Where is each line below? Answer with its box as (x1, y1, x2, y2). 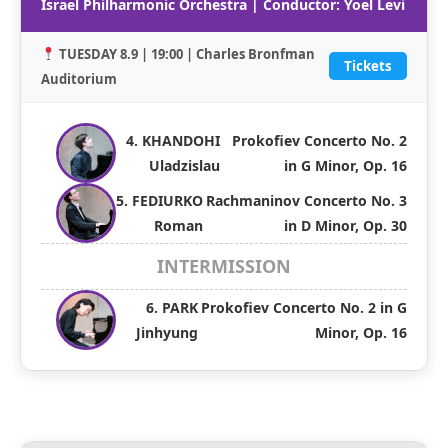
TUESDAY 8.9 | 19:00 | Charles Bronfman (58, 44, 315, 63)
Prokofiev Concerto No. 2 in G (201, 297, 407, 317)
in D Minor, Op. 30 (284, 215, 407, 235)
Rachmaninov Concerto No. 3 (206, 190, 407, 210)
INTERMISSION (157, 253, 291, 278)
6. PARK (145, 297, 198, 317)
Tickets (344, 57, 392, 76)
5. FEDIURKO (116, 190, 204, 210)
